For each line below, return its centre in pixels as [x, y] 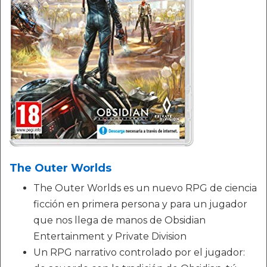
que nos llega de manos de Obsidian [119, 221]
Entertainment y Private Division [110, 237]
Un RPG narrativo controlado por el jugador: [139, 253]
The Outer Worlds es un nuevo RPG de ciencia [145, 188]
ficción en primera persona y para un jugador [140, 204]
